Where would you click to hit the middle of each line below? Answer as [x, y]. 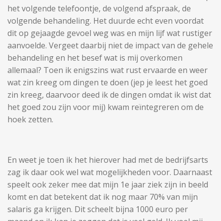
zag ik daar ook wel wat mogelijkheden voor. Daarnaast [110, 172]
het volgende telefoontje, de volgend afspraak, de [99, 8]
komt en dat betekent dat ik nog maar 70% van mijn [103, 197]
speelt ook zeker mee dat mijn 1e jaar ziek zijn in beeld [108, 184]
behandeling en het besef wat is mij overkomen [95, 57]
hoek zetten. [31, 119]
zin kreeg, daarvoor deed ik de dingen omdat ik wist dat [109, 94]
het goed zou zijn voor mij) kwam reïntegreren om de [106, 107]
